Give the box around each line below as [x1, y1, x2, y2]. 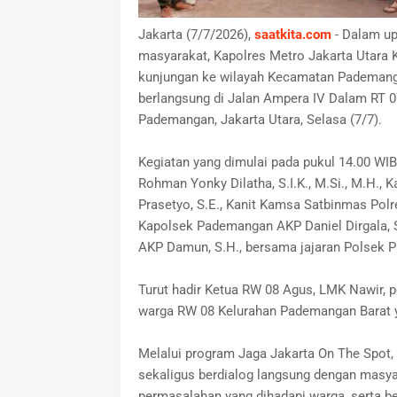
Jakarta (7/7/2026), [137, 26, 254, 43]
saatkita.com [253, 26, 331, 43]
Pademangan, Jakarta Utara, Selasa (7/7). [137, 111, 382, 128]
